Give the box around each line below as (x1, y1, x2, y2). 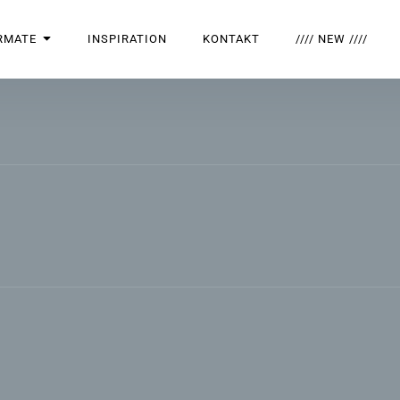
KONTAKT (203, 32, 260, 46)
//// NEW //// (296, 32, 368, 46)
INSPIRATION (87, 32, 167, 46)
